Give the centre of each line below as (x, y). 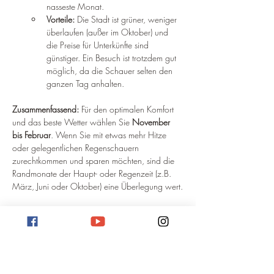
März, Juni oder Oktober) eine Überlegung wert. (98, 186)
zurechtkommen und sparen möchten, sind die (94, 160)
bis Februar (31, 135)
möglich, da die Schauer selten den (111, 70)
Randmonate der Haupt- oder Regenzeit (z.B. (93, 173)
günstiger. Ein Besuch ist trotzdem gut (113, 57)
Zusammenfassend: (46, 109)
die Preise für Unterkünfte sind (99, 45)
